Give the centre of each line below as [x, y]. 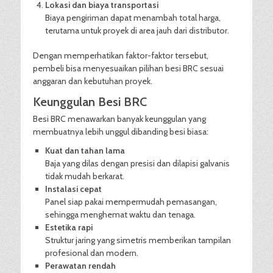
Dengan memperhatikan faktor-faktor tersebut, [121, 55]
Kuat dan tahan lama [85, 151]
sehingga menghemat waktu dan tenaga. [120, 214]
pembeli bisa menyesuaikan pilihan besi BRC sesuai [128, 68]
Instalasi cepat [73, 189]
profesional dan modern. [92, 253]
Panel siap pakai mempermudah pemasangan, [131, 202]
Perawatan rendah [80, 266]
